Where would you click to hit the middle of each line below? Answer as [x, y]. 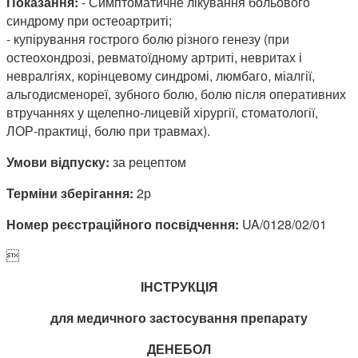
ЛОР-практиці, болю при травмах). [108, 130]
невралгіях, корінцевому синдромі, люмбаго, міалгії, [161, 75]
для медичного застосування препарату [179, 317]
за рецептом [148, 161]
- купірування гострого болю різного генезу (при [148, 38]
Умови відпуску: [58, 161]
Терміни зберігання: [70, 193]
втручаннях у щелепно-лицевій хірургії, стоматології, [162, 112]
